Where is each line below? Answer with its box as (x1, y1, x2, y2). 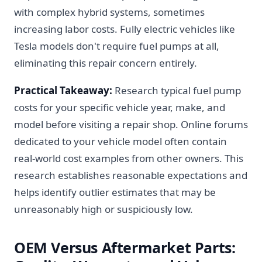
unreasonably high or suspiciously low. (14, 202, 193, 216)
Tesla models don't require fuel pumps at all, (14, 39, 219, 53)
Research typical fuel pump (112, 84, 241, 97)
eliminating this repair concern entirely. (14, 56, 197, 70)
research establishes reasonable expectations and (14, 168, 247, 182)
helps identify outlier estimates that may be (14, 185, 216, 199)
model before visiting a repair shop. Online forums (14, 118, 248, 131)
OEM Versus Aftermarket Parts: (14, 237, 236, 257)
